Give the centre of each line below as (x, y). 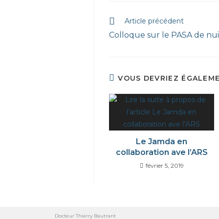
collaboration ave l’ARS (162, 152)
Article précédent (154, 21)
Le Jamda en (162, 141)
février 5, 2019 (164, 165)
